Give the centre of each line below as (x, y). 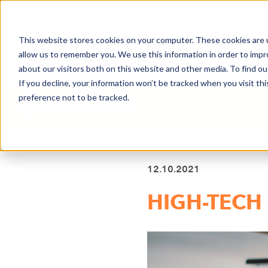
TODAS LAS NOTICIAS (86, 109)
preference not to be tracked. (74, 97)
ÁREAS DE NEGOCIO (150, 63)
